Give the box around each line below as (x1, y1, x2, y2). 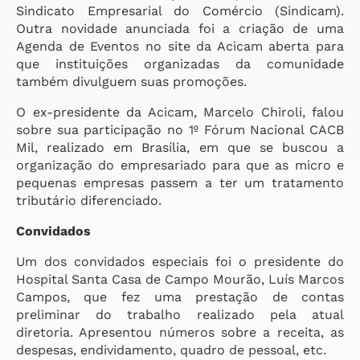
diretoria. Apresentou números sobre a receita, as (16, 325, 344, 340)
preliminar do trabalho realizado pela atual (16, 307, 344, 322)
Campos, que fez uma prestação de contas (16, 289, 344, 305)
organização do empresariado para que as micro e (16, 157, 344, 173)
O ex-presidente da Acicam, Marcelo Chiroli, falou (16, 104, 344, 120)
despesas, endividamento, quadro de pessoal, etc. (16, 342, 326, 358)
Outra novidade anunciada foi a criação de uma (16, 21, 344, 36)
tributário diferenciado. (16, 193, 162, 208)
